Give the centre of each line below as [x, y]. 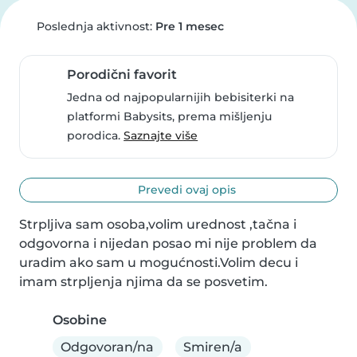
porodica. [96, 135]
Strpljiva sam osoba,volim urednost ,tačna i [158, 224]
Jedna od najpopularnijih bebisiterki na [181, 97]
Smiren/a [213, 347]
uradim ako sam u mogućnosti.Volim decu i [159, 263]
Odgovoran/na [108, 347]
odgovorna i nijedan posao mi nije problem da [168, 243]
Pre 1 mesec [189, 26]
